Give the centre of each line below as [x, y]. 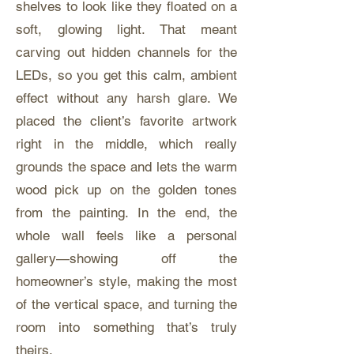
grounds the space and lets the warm [126, 167]
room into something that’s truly [126, 327]
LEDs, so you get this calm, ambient [126, 75]
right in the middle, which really [126, 144]
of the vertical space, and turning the [126, 304]
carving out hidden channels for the [126, 52]
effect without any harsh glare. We [126, 98]
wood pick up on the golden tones [126, 190]
